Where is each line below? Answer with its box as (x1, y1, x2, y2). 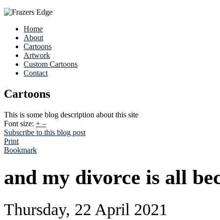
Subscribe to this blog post (4, 128, 85, 137)
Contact (24, 69, 48, 77)
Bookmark (4, 145, 37, 154)
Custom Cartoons (24, 60, 78, 68)
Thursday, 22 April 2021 (4, 199, 167, 219)
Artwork (24, 51, 50, 59)
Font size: (4, 119, 34, 128)
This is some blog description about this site (4, 110, 138, 119)
